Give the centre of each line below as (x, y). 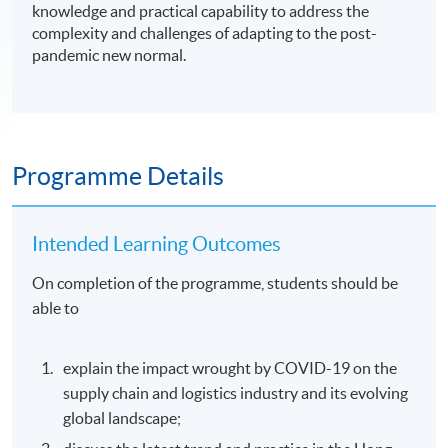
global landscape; (122, 417)
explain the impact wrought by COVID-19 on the (230, 367)
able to (56, 307)
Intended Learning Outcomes (157, 243)
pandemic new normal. (109, 55)
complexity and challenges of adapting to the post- (205, 33)
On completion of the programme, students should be (215, 282)
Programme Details (118, 176)
